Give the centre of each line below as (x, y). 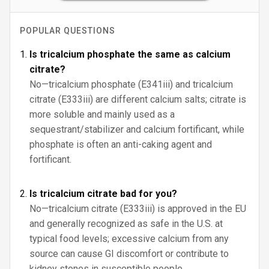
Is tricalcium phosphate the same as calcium (130, 54)
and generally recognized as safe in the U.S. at (126, 224)
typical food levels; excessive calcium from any (129, 239)
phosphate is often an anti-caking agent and (121, 144)
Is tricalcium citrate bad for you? (103, 194)
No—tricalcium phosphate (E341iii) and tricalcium (131, 84)
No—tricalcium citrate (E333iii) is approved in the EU (138, 209)
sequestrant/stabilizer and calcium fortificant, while (137, 129)
